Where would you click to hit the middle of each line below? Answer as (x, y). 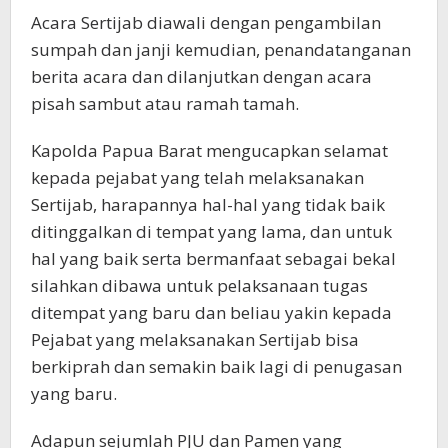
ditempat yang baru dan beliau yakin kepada (211, 312)
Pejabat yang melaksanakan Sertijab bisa (195, 339)
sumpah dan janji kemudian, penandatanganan (221, 49)
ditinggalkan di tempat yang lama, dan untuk (211, 231)
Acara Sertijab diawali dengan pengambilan (206, 22)
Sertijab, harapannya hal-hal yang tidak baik (208, 204)
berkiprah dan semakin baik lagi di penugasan (216, 366)
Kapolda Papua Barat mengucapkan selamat (209, 150)
